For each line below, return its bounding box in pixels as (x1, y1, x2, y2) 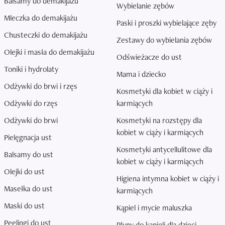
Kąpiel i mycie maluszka (117, 202, 192, 213)
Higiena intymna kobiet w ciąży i (117, 173, 219, 184)
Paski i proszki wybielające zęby (117, 18, 216, 28)
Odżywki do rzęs (4, 98, 58, 108)
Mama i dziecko (117, 69, 166, 79)
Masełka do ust (4, 183, 53, 194)
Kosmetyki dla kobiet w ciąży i (117, 86, 212, 96)
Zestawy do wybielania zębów (117, 35, 212, 45)
